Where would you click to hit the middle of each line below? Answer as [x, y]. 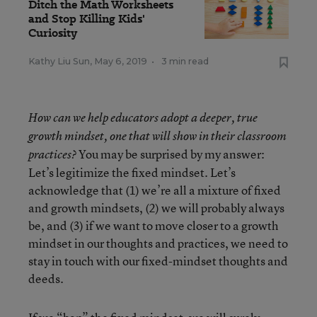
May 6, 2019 [121, 62]
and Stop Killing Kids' [87, 19]
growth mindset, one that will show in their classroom [157, 136]
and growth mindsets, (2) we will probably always [156, 208]
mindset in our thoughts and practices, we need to [158, 243]
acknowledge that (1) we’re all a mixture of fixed [155, 190]
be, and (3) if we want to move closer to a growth [154, 226]
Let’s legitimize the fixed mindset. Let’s [132, 173]
